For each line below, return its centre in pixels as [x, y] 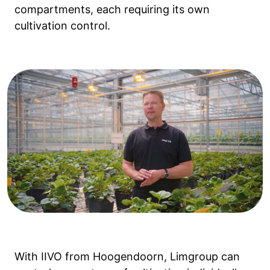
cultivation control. [62, 26]
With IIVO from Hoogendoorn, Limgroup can [127, 257]
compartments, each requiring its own [112, 9]
